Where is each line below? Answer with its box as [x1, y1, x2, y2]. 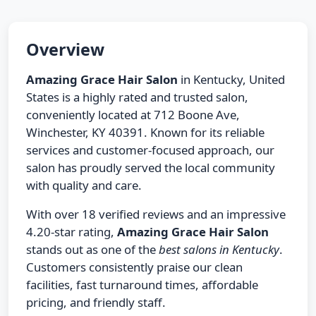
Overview [26, 37, 104, 61]
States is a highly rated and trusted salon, [26, 88, 248, 105]
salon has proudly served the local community [26, 159, 275, 176]
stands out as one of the [26, 241, 159, 257]
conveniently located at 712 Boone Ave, [26, 106, 240, 123]
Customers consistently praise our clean [26, 258, 243, 275]
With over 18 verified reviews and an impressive [26, 205, 286, 222]
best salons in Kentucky [159, 241, 279, 257]
